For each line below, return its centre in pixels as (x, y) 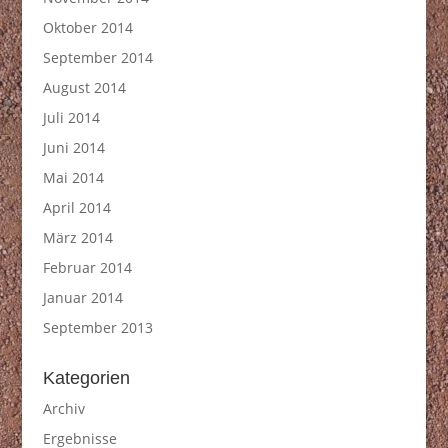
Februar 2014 (87, 267)
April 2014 (76, 207)
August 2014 (84, 87)
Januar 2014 (82, 297)
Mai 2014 (73, 177)
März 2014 (77, 237)
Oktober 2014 (87, 27)
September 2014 (97, 57)
